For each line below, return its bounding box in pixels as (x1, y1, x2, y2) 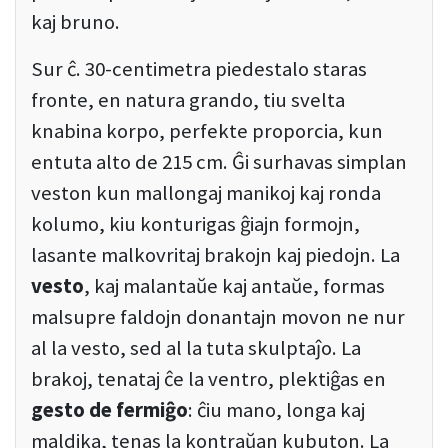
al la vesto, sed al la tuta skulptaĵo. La (31, 335, 361, 362)
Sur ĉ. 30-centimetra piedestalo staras (31, 56, 367, 83)
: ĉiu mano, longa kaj (188, 397, 365, 424)
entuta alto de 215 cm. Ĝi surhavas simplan (31, 149, 407, 176)
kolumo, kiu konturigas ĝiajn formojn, (31, 211, 360, 238)
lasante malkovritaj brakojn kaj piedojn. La (31, 242, 400, 269)
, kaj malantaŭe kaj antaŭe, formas (84, 273, 385, 300)
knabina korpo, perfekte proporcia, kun (31, 118, 383, 145)
